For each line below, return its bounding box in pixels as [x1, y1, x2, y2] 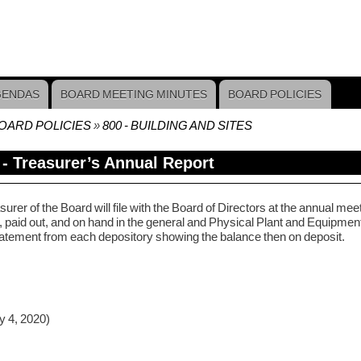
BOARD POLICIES [228, 87, 322, 101]
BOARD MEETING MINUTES [60, 87, 208, 101]
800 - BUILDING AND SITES [102, 118, 252, 132]
